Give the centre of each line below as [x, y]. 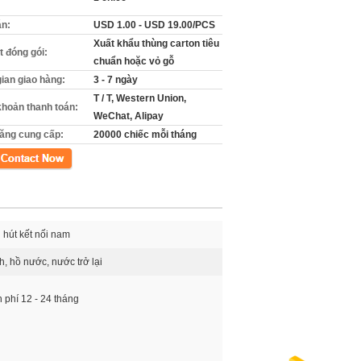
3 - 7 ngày [116, 80]
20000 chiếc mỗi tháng [145, 135]
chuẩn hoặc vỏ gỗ [134, 61]
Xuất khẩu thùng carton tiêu [156, 44]
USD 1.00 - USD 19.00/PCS [154, 25]
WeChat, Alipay [129, 116]
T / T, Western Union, [140, 98]
